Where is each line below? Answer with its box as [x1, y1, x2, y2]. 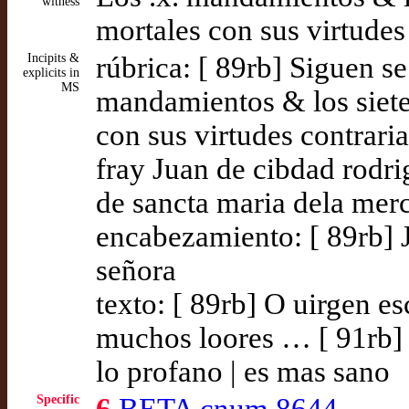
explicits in [23, 66, 79, 79]
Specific [37, 393, 79, 406]
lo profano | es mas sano [96, 355, 390, 388]
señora [96, 254, 176, 287]
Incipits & [27, 51, 79, 65]
